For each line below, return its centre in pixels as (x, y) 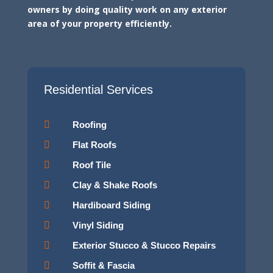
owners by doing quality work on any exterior (127, 9)
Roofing (89, 124)
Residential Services (98, 89)
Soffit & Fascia (103, 265)
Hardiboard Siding (111, 205)
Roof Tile (91, 165)
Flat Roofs (94, 144)
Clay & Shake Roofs (115, 185)
